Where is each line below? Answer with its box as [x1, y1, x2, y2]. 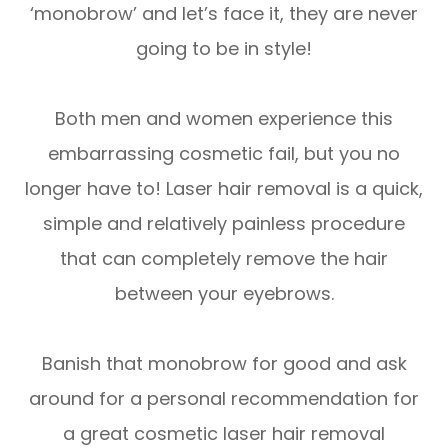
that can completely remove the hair [60, 245, 388, 271]
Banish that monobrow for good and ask [41, 350, 407, 376]
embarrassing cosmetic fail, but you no [48, 140, 400, 166]
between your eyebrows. [114, 280, 334, 306]
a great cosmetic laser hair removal [63, 420, 385, 446]
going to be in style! [136, 35, 312, 61]
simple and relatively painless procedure [43, 210, 405, 236]
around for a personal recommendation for [29, 385, 419, 411]
